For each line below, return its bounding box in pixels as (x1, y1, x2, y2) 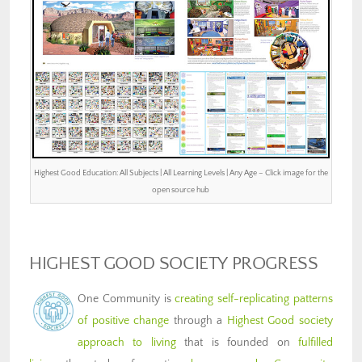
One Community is (78, 292, 175, 305)
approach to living (78, 335, 176, 349)
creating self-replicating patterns (175, 292, 334, 305)
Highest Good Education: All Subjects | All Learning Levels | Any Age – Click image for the (33, 167, 328, 178)
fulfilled (298, 335, 334, 349)
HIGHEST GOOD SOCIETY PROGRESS (29, 253, 318, 274)
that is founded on (175, 335, 299, 349)
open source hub (152, 184, 210, 195)
